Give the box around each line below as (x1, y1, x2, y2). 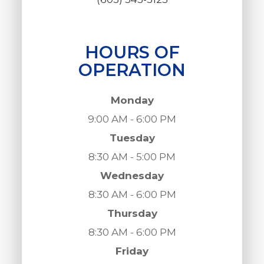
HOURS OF (84, 41, 180, 62)
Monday (110, 94, 154, 106)
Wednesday (100, 169, 164, 181)
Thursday (107, 207, 157, 219)
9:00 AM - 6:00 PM (88, 113, 176, 125)
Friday (115, 245, 148, 257)
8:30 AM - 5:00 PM (88, 150, 176, 163)
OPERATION (78, 59, 186, 80)
